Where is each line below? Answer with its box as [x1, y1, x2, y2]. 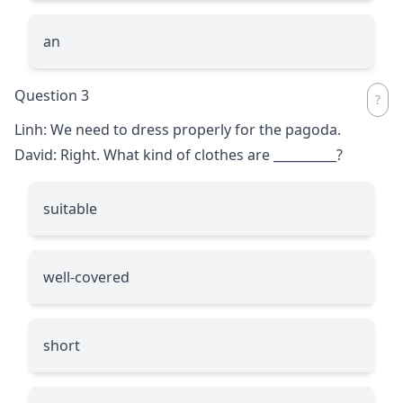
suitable [43, 198, 97, 219]
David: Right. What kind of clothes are [14, 144, 273, 165]
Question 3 [14, 85, 89, 105]
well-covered [43, 266, 130, 287]
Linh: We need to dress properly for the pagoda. [14, 119, 341, 139]
